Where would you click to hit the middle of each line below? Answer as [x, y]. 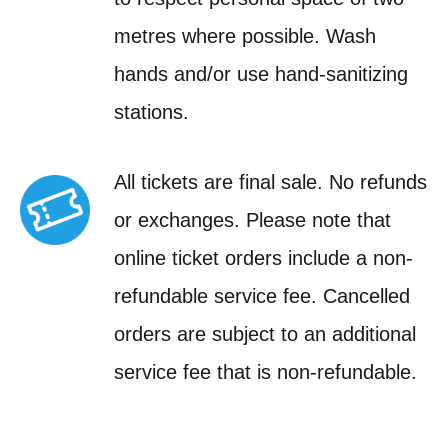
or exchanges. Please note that [252, 219]
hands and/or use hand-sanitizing [261, 73]
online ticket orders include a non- [263, 257]
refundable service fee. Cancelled [262, 295]
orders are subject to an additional [265, 333]
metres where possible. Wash [245, 35]
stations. [151, 111]
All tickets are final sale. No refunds [270, 181]
